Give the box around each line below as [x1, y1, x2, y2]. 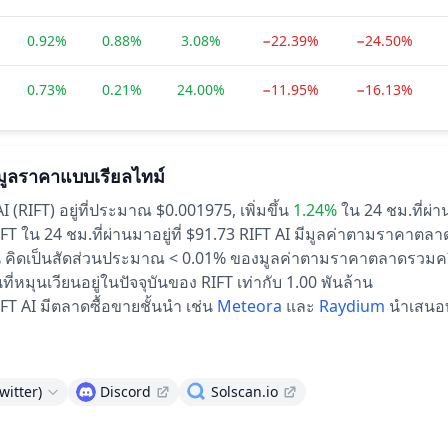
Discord [100, 382, 151, 401]
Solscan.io [211, 382, 278, 401]
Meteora [217, 295, 282, 317]
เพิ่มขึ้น [240, 199, 289, 221]
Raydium [319, 295, 385, 317]
